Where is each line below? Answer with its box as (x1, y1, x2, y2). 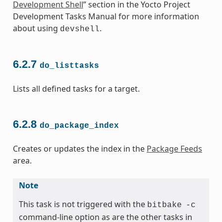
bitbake (147, 200, 182, 210)
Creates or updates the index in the (12, 143, 147, 154)
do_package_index (39, 121, 119, 130)
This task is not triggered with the (18, 198, 147, 210)
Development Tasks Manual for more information (12, 11, 199, 22)
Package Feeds (146, 143, 202, 154)
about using (12, 23, 60, 34)
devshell (59, 25, 100, 34)
